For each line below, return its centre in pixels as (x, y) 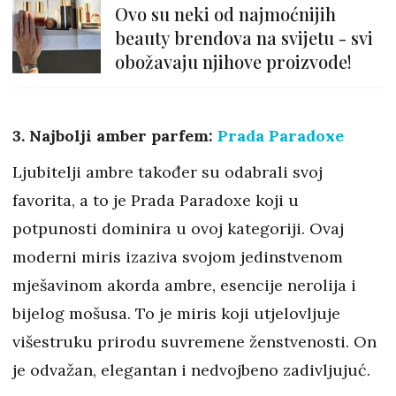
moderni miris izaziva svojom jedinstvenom (178, 257)
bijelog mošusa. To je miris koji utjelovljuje (176, 314)
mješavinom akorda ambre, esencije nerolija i (184, 286)
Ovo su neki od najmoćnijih (225, 14)
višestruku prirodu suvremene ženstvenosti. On (194, 342)
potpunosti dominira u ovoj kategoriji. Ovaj (178, 229)
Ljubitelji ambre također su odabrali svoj (168, 172)
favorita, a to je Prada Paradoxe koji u (156, 201)
